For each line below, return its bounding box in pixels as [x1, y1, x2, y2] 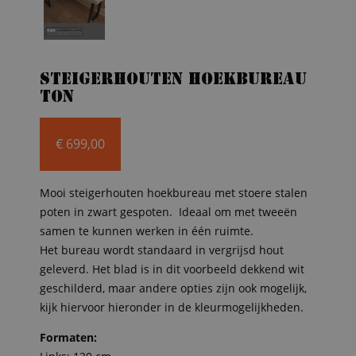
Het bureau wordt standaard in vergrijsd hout [40, 242, 284, 257]
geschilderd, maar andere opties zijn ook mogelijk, [40, 280, 307, 296]
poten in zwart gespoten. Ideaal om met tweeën [40, 203, 297, 219]
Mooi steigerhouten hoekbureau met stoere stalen [40, 184, 308, 200]
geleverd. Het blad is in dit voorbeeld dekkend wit [40, 261, 304, 277]
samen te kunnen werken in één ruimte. [40, 222, 253, 238]
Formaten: [40, 329, 97, 345]
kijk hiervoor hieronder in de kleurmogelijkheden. [40, 299, 304, 315]
